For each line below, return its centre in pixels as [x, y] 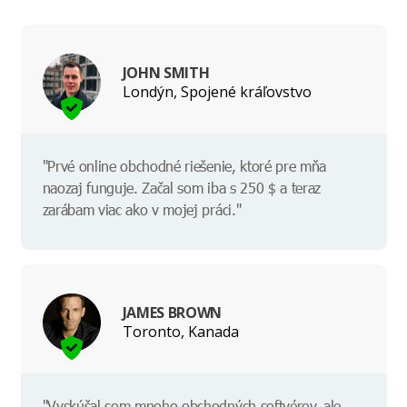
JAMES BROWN [172, 312]
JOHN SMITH [166, 72]
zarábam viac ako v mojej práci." [142, 210]
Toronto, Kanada [180, 331]
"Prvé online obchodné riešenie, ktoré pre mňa [184, 166]
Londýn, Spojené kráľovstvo [217, 91]
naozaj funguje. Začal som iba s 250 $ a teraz [182, 188]
